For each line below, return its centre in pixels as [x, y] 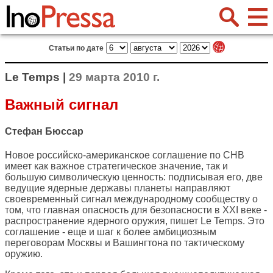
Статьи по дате [76, 48]
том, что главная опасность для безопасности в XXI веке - [136, 210]
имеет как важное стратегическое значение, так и [116, 166]
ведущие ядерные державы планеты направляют [118, 188]
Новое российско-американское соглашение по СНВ [125, 155]
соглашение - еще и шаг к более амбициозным [111, 232]
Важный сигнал [62, 104]
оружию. [24, 254]
